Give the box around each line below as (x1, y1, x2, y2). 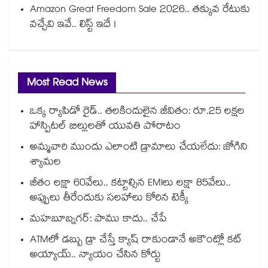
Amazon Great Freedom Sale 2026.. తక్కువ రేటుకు (30, 2, 250, 20)
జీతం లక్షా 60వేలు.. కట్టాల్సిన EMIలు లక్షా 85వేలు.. (30, 175, 231, 193)
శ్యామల (30, 154, 61, 172)
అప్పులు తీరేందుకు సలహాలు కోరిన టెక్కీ (30, 190, 188, 208)
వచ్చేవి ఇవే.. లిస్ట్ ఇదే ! (30, 17, 116, 35)
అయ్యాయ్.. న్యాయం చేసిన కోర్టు (30, 247, 161, 265)
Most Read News (27, 74, 107, 95)
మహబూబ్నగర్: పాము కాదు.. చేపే (30, 211, 167, 229)
